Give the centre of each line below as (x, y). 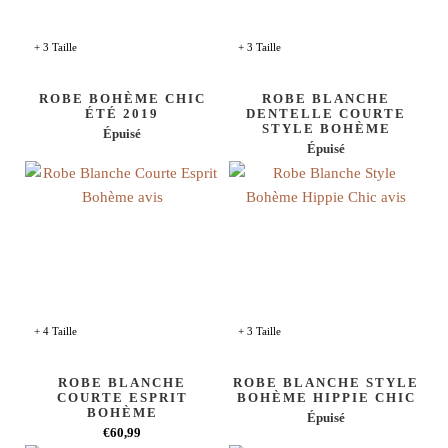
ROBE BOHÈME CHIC (122, 98)
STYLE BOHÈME (326, 128)
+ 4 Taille (55, 331)
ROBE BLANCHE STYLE (326, 382)
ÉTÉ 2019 (122, 113)
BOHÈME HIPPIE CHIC (326, 397)
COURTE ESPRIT (122, 397)
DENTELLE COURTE (326, 113)
